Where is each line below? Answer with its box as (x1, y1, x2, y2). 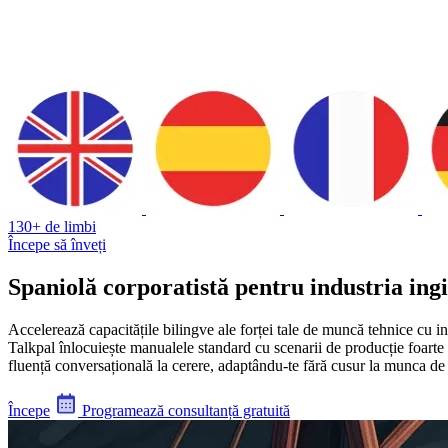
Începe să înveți (8, 235, 106, 253)
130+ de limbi (8, 217, 96, 235)
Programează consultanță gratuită (78, 401, 290, 419)
